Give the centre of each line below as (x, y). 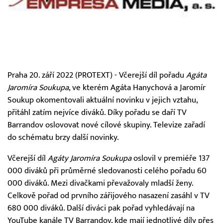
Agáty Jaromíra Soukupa (90, 159)
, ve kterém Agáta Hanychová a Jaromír (137, 88)
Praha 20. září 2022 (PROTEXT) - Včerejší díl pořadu (97, 75)
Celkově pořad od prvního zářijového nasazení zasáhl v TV (109, 196)
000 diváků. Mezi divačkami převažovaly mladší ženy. (100, 183)
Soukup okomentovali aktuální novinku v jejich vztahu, (103, 100)
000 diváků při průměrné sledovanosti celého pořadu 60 (107, 171)
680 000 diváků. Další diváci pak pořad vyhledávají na (101, 208)
